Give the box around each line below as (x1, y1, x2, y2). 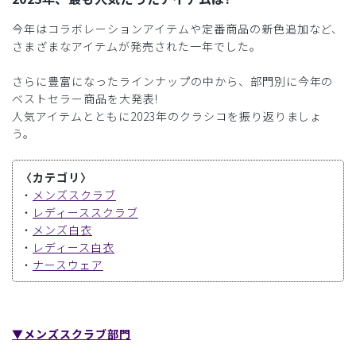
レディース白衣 (32, 239, 114, 256)
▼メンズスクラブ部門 (12, 326, 131, 342)
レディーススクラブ (32, 204, 138, 221)
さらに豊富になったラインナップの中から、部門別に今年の (12, 73, 334, 90)
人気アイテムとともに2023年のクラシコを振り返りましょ (12, 108, 323, 125)
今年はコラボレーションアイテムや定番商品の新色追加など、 (12, 21, 344, 37)
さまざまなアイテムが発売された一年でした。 (12, 38, 261, 55)
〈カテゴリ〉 (21, 169, 92, 186)
